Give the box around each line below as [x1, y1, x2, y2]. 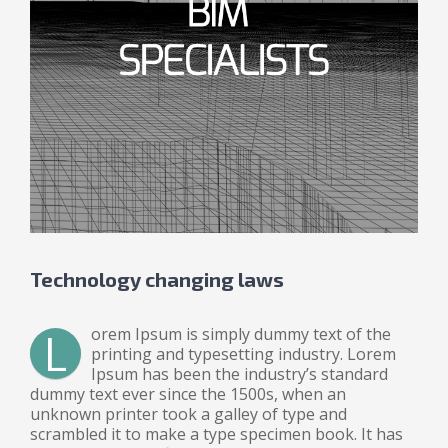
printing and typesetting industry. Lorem [91, 343, 396, 365]
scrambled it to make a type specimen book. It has [30, 423, 403, 445]
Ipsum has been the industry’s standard [91, 363, 388, 385]
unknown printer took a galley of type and [30, 403, 347, 425]
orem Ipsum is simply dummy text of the [91, 323, 391, 345]
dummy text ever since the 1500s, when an [30, 383, 346, 405]
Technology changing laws [30, 267, 284, 291]
